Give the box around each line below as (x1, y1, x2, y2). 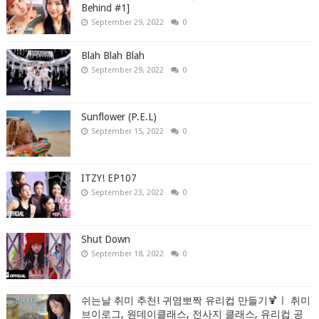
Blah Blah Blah (80, 49, 145, 61)
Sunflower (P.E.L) (80, 110, 157, 122)
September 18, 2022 (90, 249, 164, 258)
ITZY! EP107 (80, 172, 137, 184)
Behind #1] (80, 1, 130, 14)
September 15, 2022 (90, 126, 164, 136)
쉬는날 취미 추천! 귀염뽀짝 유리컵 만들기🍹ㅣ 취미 (80, 294, 310, 306)
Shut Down (80, 233, 130, 245)
